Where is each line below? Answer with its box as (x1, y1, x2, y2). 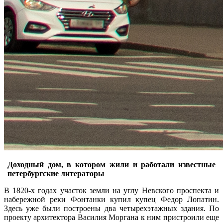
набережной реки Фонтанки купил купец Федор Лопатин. (4, 195, 219, 204)
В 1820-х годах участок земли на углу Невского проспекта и (4, 186, 219, 195)
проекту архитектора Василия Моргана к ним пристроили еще (4, 213, 219, 222)
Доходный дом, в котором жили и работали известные (7, 160, 216, 169)
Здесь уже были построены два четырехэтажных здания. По (4, 204, 219, 213)
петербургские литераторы (7, 169, 105, 178)
